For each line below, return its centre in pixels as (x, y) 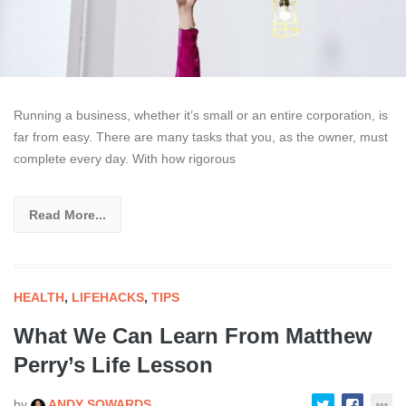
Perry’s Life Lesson (113, 365)
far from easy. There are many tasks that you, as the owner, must (201, 137)
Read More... (68, 215)
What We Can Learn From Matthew (193, 336)
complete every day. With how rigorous (125, 159)
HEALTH (39, 298)
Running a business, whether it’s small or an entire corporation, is (201, 116)
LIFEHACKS (108, 298)
